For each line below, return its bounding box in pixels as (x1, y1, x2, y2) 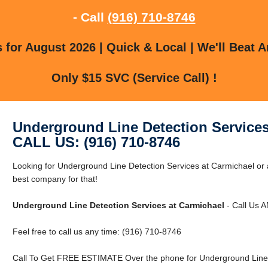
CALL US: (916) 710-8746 (12, 133, 180, 150)
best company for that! (12, 173, 98, 184)
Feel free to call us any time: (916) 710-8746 (12, 226, 181, 236)
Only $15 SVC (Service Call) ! (51, 71, 217, 84)
